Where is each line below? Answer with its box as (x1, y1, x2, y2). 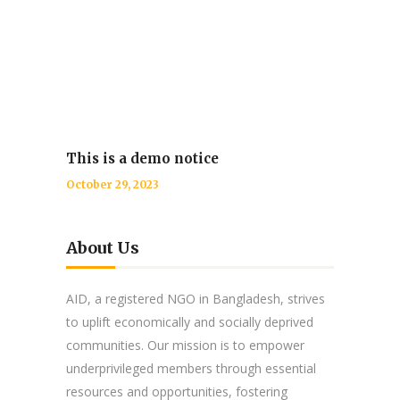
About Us (66, 237, 139, 258)
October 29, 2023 (66, 177, 159, 191)
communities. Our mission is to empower (66, 336, 304, 354)
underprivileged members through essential (66, 359, 316, 377)
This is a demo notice (66, 149, 219, 167)
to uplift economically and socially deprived (66, 312, 313, 330)
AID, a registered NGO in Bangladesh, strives (66, 289, 325, 307)
